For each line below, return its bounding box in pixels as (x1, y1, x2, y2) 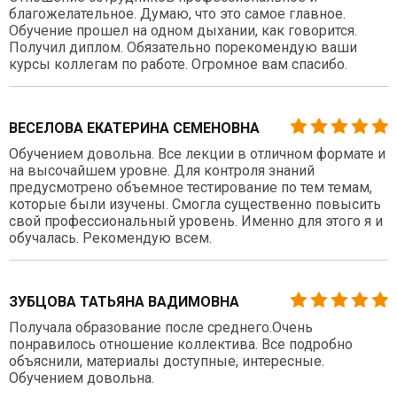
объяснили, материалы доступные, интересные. (9, 352, 324, 370)
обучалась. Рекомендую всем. (9, 229, 212, 246)
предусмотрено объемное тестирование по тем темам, (9, 178, 372, 196)
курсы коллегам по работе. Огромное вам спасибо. (9, 55, 347, 73)
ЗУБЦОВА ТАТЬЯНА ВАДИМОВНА (9, 292, 239, 310)
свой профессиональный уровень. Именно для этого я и (9, 212, 383, 230)
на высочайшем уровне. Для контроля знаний (9, 161, 315, 179)
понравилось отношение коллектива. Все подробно (9, 335, 353, 353)
